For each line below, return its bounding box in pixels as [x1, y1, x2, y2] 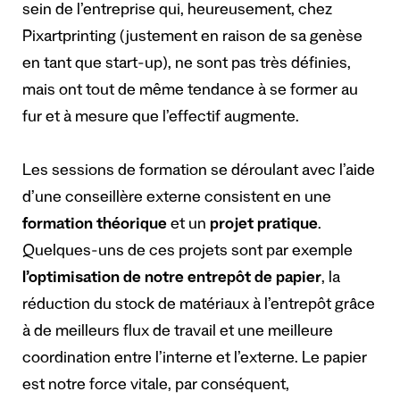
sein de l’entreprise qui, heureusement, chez [22, 3, 332, 21]
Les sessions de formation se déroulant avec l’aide [22, 163, 375, 182]
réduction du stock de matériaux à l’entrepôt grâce [22, 297, 375, 316]
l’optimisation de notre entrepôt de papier [22, 271, 321, 289]
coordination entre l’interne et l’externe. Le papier [22, 351, 367, 370]
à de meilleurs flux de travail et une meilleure [22, 324, 333, 343]
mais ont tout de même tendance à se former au [22, 83, 358, 102]
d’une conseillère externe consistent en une [22, 190, 331, 209]
